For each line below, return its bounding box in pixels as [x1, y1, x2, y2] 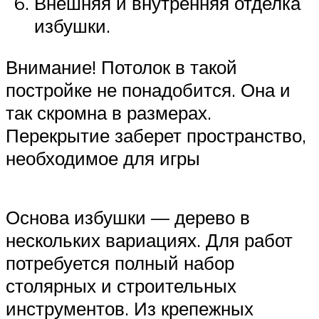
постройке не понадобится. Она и [6, 78, 291, 101]
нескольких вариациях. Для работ [6, 229, 293, 252]
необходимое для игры [6, 147, 200, 169]
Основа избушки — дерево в [6, 206, 250, 229]
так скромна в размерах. [6, 101, 211, 124]
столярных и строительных [6, 274, 236, 298]
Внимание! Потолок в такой [6, 56, 237, 78]
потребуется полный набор [6, 251, 234, 275]
